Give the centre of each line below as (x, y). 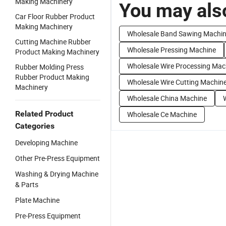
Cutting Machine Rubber (53, 42)
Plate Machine (37, 200)
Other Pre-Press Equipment (58, 158)
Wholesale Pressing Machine (172, 50)
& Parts (27, 184)
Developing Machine (46, 143)
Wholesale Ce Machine (162, 114)
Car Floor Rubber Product (55, 16)
